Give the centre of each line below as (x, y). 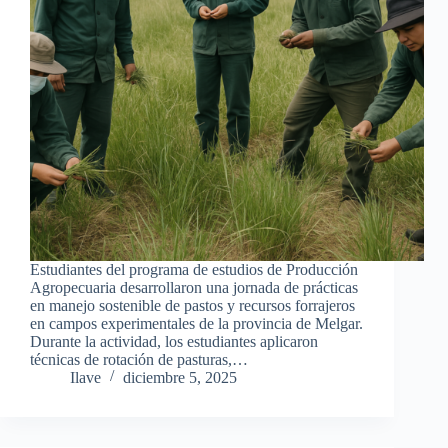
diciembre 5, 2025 (180, 378)
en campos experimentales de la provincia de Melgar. (196, 324)
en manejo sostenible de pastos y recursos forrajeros (192, 306)
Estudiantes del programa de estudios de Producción (194, 270)
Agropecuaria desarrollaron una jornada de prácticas (194, 288)
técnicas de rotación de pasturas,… (139, 360)
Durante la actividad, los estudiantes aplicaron (174, 342)
